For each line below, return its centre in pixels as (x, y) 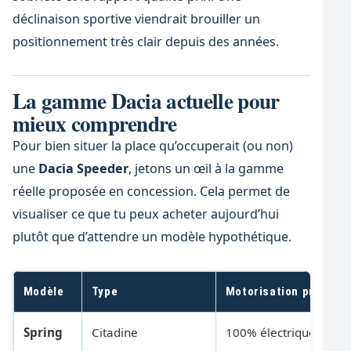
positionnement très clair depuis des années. (145, 42)
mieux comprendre (94, 123)
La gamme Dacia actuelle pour (146, 100)
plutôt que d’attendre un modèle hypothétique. (152, 236)
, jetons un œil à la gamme (206, 168)
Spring (43, 333)
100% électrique (270, 333)
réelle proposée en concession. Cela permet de (151, 191)
